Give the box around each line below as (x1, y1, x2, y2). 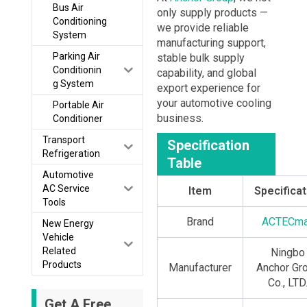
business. (156, 112, 204, 125)
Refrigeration (42, 148, 100, 160)
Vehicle (42, 232, 74, 243)
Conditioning (52, 16, 107, 27)
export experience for (156, 82, 260, 95)
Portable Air (52, 99, 104, 111)
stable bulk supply (156, 51, 245, 65)
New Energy (42, 218, 94, 230)
